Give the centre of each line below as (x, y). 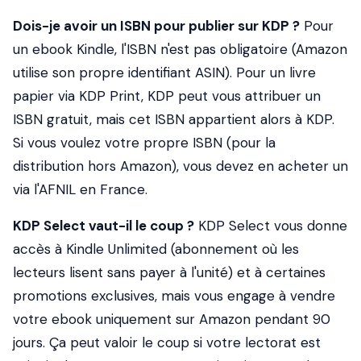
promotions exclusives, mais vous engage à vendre (174, 296)
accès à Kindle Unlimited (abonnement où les (156, 249)
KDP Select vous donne (271, 226)
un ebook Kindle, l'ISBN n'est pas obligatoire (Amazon (180, 49)
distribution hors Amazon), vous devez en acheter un (180, 166)
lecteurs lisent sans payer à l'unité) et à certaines (169, 272)
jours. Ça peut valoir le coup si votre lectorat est (167, 342)
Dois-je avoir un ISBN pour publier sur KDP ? (156, 26)
